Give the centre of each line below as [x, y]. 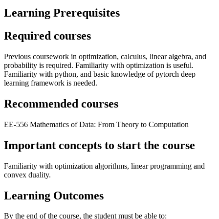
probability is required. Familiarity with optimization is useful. [99, 66]
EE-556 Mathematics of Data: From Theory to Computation [96, 124]
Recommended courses [61, 103]
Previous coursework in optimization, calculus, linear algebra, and [105, 57]
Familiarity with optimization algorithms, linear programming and [104, 166]
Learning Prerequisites [62, 13]
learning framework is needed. [51, 83]
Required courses [47, 36]
